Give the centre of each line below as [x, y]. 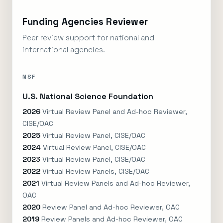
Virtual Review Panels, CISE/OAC [95, 171]
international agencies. [64, 50]
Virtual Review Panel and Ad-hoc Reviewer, [114, 111]
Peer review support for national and [88, 38]
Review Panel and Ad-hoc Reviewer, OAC [110, 207]
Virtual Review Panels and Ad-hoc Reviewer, [115, 183]
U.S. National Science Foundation [88, 96]
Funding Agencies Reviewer [85, 22]
